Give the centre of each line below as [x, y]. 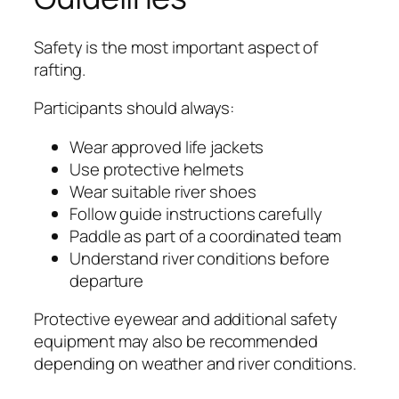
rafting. [60, 69]
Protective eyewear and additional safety [186, 319]
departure [107, 280]
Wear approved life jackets [167, 147]
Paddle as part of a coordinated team [206, 236]
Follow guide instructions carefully [196, 213]
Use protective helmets [157, 169]
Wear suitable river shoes [163, 191]
